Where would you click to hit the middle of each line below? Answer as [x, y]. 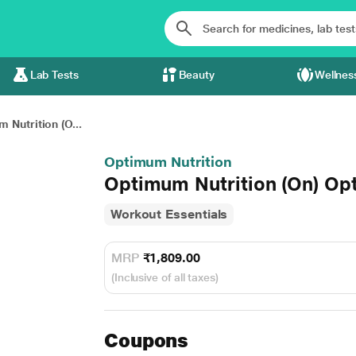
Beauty [197, 75]
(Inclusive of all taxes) [164, 277]
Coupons [146, 341]
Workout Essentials [169, 214]
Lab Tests [54, 75]
